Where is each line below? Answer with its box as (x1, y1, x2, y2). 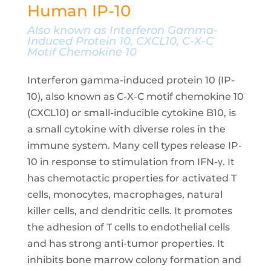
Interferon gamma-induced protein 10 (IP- (27, 74, 235, 86)
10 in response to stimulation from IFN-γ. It (27, 156, 235, 168)
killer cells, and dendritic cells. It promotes (27, 205, 232, 217)
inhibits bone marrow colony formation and (27, 254, 241, 266)
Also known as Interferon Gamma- (27, 24, 218, 37)
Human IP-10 (27, 1, 131, 21)
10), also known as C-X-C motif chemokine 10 (27, 91, 244, 102)
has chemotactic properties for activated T (27, 172, 237, 184)
